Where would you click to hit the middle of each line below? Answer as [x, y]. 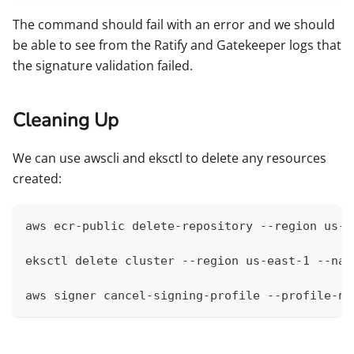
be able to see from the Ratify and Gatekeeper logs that [177, 45]
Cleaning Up [66, 121]
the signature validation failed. [103, 66]
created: [37, 179]
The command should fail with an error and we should [174, 25]
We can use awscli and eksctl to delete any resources [169, 158]
